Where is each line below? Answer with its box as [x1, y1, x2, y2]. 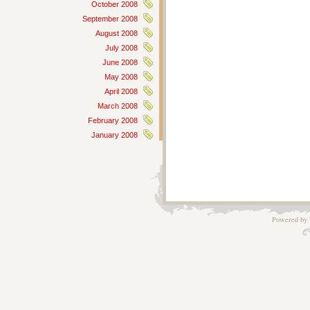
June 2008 [102, 58, 138, 66]
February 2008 [88, 116, 138, 125]
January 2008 [91, 131, 138, 139]
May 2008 [104, 73, 138, 81]
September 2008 [82, 15, 138, 23]
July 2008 [105, 44, 138, 52]
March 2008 [98, 102, 138, 110]
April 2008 [104, 87, 138, 95]
